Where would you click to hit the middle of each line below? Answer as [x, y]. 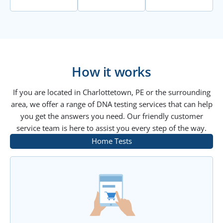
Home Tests [111, 141]
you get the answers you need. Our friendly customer [111, 116]
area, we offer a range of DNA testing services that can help [111, 104]
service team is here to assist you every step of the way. [111, 128]
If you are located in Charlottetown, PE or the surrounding [111, 92]
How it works [111, 71]
